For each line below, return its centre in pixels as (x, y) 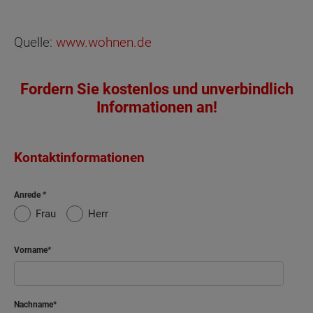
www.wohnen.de (104, 42)
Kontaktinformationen (79, 157)
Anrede (28, 195)
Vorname (31, 250)
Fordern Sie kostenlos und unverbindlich (156, 89)
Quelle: (35, 42)
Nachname (34, 305)
